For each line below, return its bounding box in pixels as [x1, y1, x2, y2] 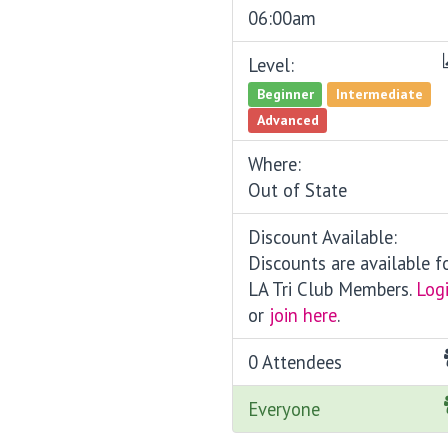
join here [269, 303, 338, 328]
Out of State [248, 178, 348, 203]
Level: [248, 53, 295, 78]
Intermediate [335, 84, 423, 103]
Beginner [256, 84, 314, 103]
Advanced [256, 110, 319, 129]
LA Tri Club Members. [248, 277, 417, 302]
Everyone [248, 397, 321, 422]
